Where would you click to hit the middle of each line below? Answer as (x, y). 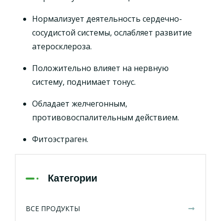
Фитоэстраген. (60, 139)
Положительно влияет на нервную (100, 68)
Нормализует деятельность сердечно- (107, 18)
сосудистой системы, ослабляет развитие (112, 32)
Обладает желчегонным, (80, 103)
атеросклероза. (62, 46)
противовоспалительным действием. (106, 117)
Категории (73, 178)
